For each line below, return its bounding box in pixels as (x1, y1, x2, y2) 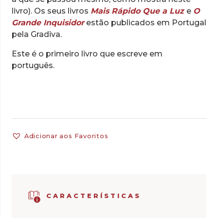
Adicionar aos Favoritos (24, 132, 109, 140)
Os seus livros (34, 6, 91, 16)
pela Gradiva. (12, 30, 62, 39)
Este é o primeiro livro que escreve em (12, 49, 163, 59)
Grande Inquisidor (12, 18, 84, 28)
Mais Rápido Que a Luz (91, 6, 184, 16)
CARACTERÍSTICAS (46, 192, 141, 200)
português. (12, 61, 54, 71)
